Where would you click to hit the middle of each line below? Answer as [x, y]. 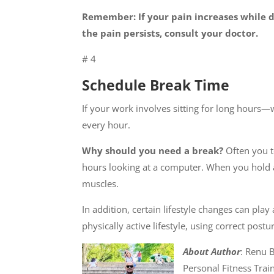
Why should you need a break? [153, 151]
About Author [212, 252]
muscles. [101, 184]
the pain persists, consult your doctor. [170, 33]
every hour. [106, 125]
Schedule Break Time [156, 85]
